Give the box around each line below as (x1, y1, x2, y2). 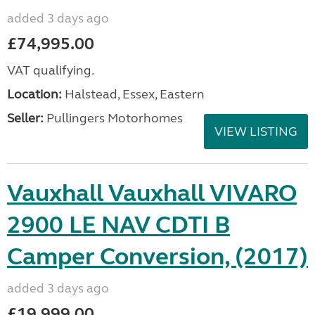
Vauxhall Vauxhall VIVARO (7, 179, 297, 208)
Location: (7, 86, 62, 102)
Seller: (7, 110, 44, 126)
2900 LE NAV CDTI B (7, 210, 230, 240)
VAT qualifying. (7, 63, 94, 78)
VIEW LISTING (214, 124, 297, 139)
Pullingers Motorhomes (44, 110, 183, 126)
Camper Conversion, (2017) (7, 242, 308, 271)
